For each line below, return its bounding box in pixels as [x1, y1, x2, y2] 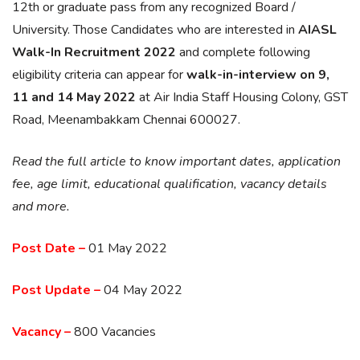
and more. [12, 198, 70, 215]
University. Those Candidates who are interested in [12, 21, 298, 39]
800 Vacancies [71, 323, 156, 341]
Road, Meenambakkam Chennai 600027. [12, 111, 240, 129]
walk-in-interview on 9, [186, 66, 329, 84]
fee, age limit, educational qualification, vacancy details [12, 175, 327, 193]
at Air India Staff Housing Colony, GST [136, 88, 348, 106]
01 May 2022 [85, 239, 167, 257]
